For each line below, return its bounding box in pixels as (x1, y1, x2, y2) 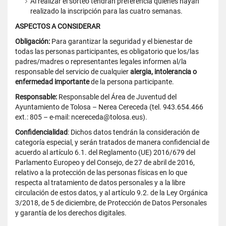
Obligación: (15, 37, 50, 45)
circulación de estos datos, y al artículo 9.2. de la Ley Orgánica (15, 189, 208, 197)
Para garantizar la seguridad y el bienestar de (50, 37, 192, 45)
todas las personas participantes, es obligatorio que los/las (15, 47, 199, 55)
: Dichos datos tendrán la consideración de (68, 128, 199, 136)
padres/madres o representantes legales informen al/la (15, 58, 187, 66)
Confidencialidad (15, 128, 68, 136)
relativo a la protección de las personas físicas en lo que (15, 168, 187, 177)
